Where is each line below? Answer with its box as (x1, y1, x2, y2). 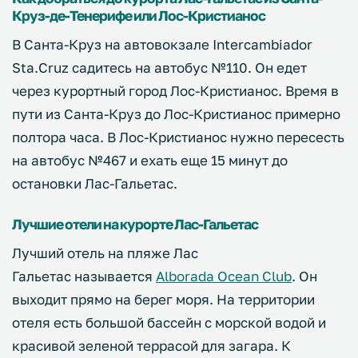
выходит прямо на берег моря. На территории (12, 290, 315, 308)
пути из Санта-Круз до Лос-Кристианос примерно (12, 105, 340, 122)
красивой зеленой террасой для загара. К (12, 336, 291, 354)
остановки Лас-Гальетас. (12, 174, 181, 192)
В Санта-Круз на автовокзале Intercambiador (12, 35, 312, 53)
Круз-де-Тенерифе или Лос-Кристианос (12, 6, 265, 24)
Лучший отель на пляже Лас (12, 244, 198, 261)
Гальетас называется (12, 267, 156, 284)
